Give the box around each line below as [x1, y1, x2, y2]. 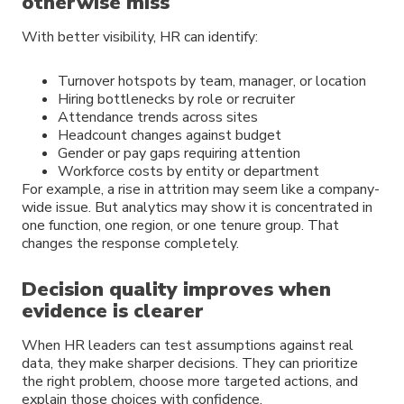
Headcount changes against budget [58, 124, 281, 145]
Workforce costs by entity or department [58, 161, 319, 181]
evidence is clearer [22, 297, 204, 325]
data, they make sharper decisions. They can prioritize [22, 353, 358, 373]
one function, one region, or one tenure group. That [22, 215, 339, 235]
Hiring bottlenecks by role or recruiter [58, 88, 295, 109]
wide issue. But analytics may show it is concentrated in [22, 197, 372, 217]
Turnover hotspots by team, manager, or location [58, 70, 366, 91]
